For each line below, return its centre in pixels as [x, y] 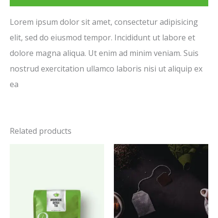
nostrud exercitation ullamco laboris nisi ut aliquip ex [106, 69]
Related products [41, 131]
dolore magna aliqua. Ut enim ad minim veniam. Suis [104, 53]
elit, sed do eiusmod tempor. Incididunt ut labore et [102, 38]
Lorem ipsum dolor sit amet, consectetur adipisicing [104, 22]
